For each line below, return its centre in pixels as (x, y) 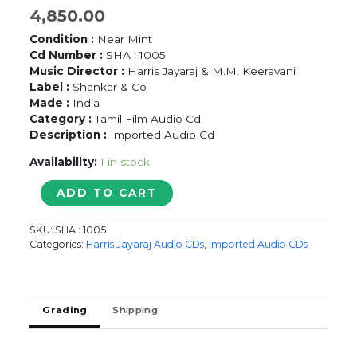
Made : (51, 103)
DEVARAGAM (68, 220)
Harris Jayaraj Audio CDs (145, 245)
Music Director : (77, 71)
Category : (63, 119)
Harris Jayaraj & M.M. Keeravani (210, 71)
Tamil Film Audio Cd (148, 119)
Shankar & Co (108, 87)
